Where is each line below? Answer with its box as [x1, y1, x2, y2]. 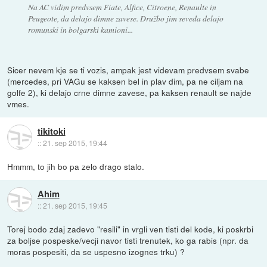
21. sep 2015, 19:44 [42, 137, 107, 148]
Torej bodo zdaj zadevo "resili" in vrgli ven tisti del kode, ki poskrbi [7, 223, 254, 235]
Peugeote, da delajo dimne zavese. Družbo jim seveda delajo [27, 13, 223, 24]
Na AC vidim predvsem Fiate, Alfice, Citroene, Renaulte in [27, 1, 216, 13]
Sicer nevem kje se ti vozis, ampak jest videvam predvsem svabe [7, 64, 250, 76]
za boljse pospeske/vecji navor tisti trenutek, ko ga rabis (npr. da [7, 234, 249, 247]
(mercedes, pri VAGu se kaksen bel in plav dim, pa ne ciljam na [7, 75, 244, 88]
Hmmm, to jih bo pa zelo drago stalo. [7, 160, 145, 173]
